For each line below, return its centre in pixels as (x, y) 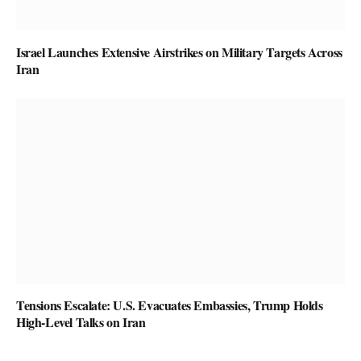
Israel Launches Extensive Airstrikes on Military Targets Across (179, 52)
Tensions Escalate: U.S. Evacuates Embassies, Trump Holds (170, 305)
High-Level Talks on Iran (81, 322)
